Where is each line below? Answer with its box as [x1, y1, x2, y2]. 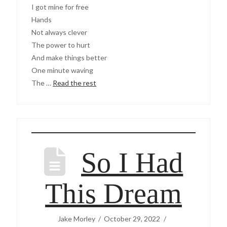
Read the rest [53, 79, 97, 88]
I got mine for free [31, 3, 89, 12]
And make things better [31, 53, 107, 62]
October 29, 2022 [104, 214, 161, 223]
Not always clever [31, 28, 88, 37]
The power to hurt [31, 41, 91, 50]
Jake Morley [57, 214, 95, 223]
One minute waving [31, 66, 94, 75]
